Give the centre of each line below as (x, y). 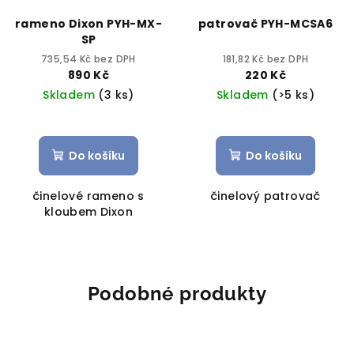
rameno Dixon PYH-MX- (88, 24)
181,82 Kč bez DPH (265, 59)
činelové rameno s (88, 196)
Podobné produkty (177, 294)
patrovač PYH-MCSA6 (265, 24)
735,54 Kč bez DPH (88, 59)
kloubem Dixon (88, 212)
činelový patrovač (265, 196)
